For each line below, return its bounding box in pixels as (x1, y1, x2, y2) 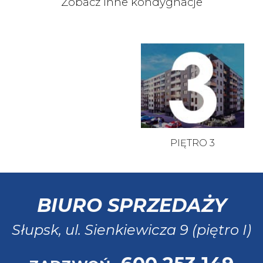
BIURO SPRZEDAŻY (36, 194, 227, 217)
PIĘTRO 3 (170, 137, 215, 149)
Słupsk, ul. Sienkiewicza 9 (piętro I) (12, 221, 251, 238)
